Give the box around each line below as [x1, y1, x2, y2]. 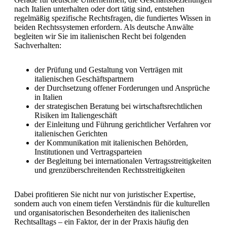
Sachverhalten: [14, 41, 61, 50]
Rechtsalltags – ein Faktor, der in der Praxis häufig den [14, 217, 188, 226]
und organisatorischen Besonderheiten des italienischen [14, 208, 190, 217]
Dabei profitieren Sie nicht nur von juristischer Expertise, [14, 190, 196, 199]
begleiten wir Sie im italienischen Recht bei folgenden [14, 31, 186, 41]
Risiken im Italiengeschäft [34, 110, 117, 120]
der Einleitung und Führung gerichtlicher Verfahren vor [34, 120, 211, 129]
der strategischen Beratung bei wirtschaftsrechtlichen [34, 101, 202, 110]
